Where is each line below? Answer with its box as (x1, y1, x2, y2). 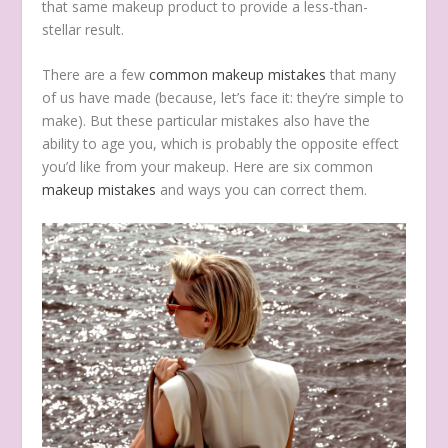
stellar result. (42, 19, 125, 39)
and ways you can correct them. (156, 179, 368, 199)
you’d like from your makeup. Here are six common (42, 156, 374, 176)
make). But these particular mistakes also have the (42, 110, 371, 130)
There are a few (42, 64, 150, 84)
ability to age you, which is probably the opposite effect (42, 133, 400, 153)
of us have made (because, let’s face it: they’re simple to (42, 87, 405, 107)
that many (326, 64, 397, 84)
